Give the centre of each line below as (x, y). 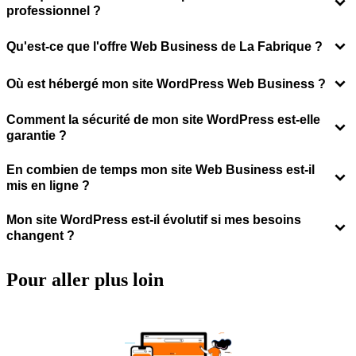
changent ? (41, 235)
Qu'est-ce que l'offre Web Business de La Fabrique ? (164, 46)
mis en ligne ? (48, 185)
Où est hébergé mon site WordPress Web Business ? (166, 83)
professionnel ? (54, 10)
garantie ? (37, 135)
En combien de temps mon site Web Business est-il (161, 169)
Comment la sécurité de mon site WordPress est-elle (163, 119)
